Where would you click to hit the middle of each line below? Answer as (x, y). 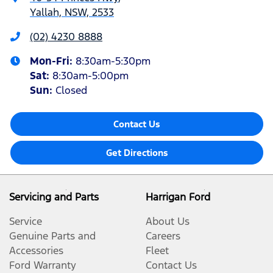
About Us (168, 221)
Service (26, 221)
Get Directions (137, 153)
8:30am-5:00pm (90, 76)
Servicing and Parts (54, 197)
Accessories (36, 250)
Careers (163, 236)
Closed (71, 90)
